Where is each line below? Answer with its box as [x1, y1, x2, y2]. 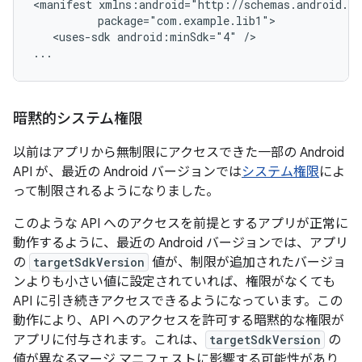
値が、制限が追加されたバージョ [149, 255, 346, 271]
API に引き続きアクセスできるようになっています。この [13, 293, 343, 310]
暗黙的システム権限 [13, 110, 143, 128]
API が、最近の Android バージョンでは [13, 164, 242, 181]
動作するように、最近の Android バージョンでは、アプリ [13, 235, 348, 252]
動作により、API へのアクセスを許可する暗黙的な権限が [13, 313, 344, 330]
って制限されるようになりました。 [13, 183, 219, 200]
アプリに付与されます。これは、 [13, 332, 205, 349]
